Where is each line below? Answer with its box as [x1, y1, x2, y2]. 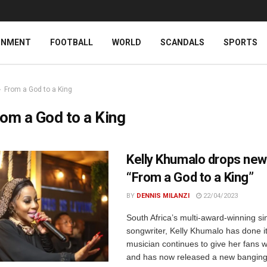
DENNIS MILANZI [136, 192, 190, 200]
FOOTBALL [50, 38, 93, 47]
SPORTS [223, 38, 257, 47]
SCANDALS [160, 38, 204, 47]
